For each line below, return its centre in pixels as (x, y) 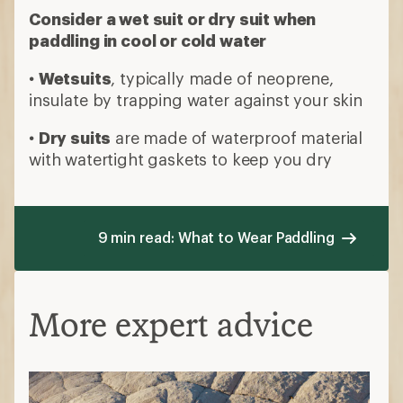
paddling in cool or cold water (148, 40)
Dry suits (75, 138)
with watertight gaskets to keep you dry (180, 159)
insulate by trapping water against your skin (196, 100)
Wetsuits (75, 78)
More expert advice (171, 324)
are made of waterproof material (237, 138)
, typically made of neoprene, (222, 78)
